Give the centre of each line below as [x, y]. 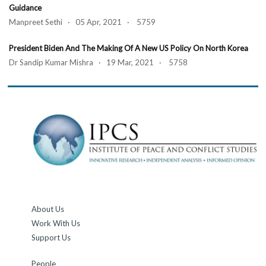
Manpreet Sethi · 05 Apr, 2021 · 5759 [82, 22]
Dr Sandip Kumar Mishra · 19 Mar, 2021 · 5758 [98, 62]
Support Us [51, 238]
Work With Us [56, 224]
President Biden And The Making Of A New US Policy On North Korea [129, 48]
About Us [48, 209]
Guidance [25, 8]
